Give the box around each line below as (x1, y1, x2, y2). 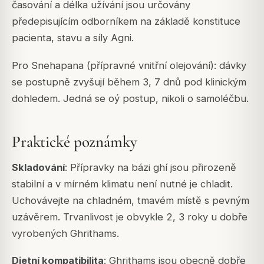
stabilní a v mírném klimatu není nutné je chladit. (12, 178, 233, 190)
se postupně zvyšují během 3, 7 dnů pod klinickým (12, 75, 246, 88)
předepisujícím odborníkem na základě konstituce (12, 15, 240, 28)
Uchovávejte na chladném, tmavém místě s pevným (12, 194, 249, 207)
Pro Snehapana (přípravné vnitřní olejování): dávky (12, 59, 246, 71)
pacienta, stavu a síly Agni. (12, 32, 134, 44)
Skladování (12, 161, 65, 174)
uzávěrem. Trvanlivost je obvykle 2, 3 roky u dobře (12, 211, 247, 223)
